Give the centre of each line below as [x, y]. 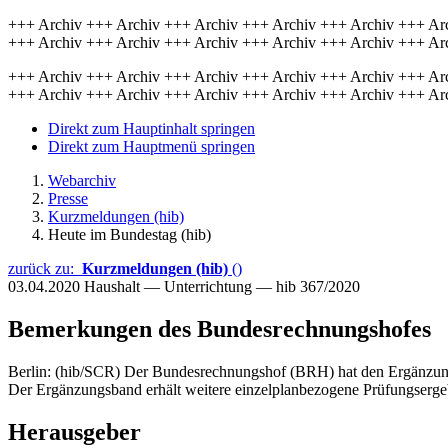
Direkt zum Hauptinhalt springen [151, 128]
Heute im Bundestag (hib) [129, 234]
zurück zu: [45, 268]
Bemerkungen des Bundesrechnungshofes [219, 328]
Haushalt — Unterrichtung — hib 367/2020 [222, 286]
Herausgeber [74, 431]
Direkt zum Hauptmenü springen [151, 146]
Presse [68, 198]
